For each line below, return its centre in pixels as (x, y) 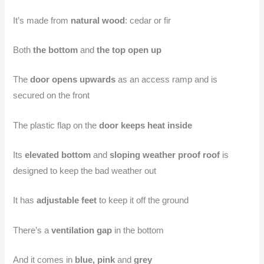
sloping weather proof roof (166, 155)
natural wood (98, 20)
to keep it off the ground (144, 201)
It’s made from (42, 20)
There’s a (32, 230)
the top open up (129, 50)
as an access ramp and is (167, 80)
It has (25, 201)
